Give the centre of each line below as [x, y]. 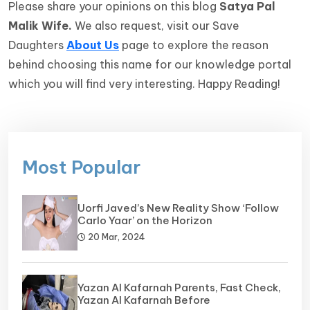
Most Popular [81, 167]
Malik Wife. [40, 26]
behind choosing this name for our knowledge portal [150, 65]
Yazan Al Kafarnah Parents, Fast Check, [179, 288]
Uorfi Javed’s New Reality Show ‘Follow [178, 208]
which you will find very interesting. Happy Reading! [144, 84]
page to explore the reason [194, 45]
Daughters [37, 45]
